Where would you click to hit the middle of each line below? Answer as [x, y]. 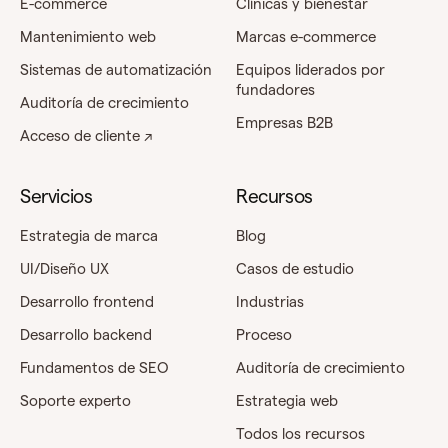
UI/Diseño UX [64, 268]
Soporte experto [75, 400]
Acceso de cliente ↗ [86, 135]
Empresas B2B [284, 122]
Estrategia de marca [89, 235]
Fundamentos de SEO [94, 367]
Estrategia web [287, 400]
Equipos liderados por [310, 69]
